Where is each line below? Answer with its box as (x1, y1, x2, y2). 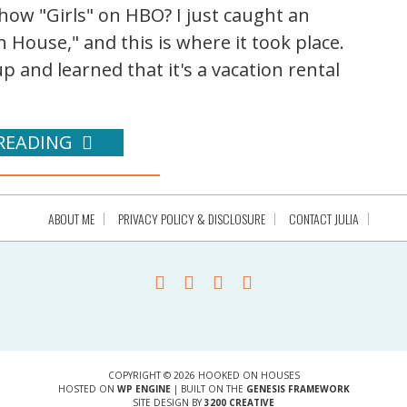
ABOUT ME (47, 208, 94, 228)
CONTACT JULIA (288, 208, 359, 228)
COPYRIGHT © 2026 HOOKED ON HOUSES (107, 368, 300, 382)
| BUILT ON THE (170, 382, 246, 395)
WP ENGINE (116, 382, 171, 395)
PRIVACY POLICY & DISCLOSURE (117, 208, 265, 228)
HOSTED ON (57, 382, 117, 395)
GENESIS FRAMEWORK (245, 382, 350, 395)
